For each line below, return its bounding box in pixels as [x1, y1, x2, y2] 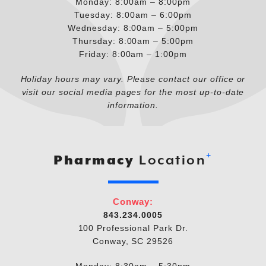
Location [134, 153, 207, 168]
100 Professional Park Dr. [78, 223, 188, 233]
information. [107, 100, 159, 110]
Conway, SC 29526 [92, 236, 174, 246]
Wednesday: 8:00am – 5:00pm [68, 23, 198, 33]
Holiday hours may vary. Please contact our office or [20, 74, 246, 84]
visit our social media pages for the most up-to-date [21, 87, 245, 97]
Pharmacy [53, 153, 135, 168]
